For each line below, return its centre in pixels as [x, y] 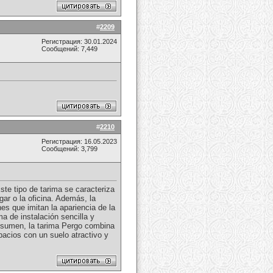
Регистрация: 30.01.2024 [79, 41]
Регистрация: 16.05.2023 [79, 141]
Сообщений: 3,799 [69, 149]
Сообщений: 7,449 [69, 49]
